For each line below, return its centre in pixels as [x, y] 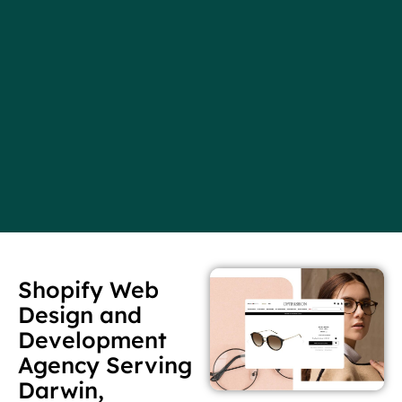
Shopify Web [88, 290]
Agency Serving [105, 365]
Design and [80, 315]
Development [92, 340]
